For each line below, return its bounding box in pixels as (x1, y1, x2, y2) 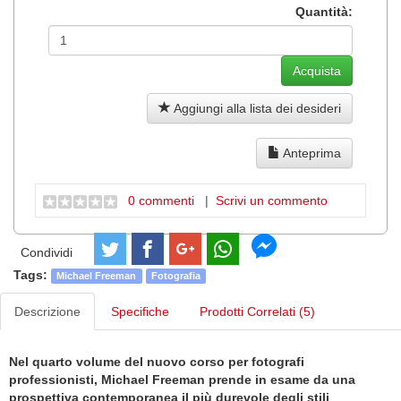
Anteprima (280, 146, 341, 161)
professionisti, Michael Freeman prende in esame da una (9, 372, 355, 388)
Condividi (21, 245, 73, 260)
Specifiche (111, 304, 169, 320)
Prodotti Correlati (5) (200, 304, 315, 320)
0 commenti (128, 193, 194, 209)
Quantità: (295, 4, 353, 19)
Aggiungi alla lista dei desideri (171, 100, 341, 115)
